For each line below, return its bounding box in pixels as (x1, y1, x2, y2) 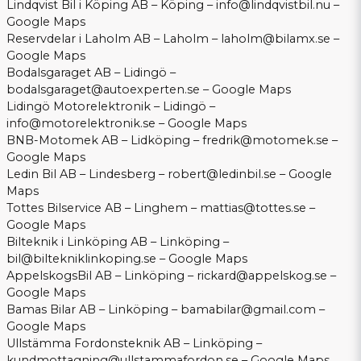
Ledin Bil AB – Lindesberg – (6, 167, 168, 182)
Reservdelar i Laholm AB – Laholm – (6, 31, 221, 47)
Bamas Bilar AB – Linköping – (6, 302, 180, 317)
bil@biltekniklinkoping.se (6, 251, 156, 267)
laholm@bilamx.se (221, 31, 330, 47)
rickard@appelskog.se (197, 268, 327, 284)
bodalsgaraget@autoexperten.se (6, 82, 200, 98)
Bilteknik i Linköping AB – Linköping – (6, 234, 229, 250)
